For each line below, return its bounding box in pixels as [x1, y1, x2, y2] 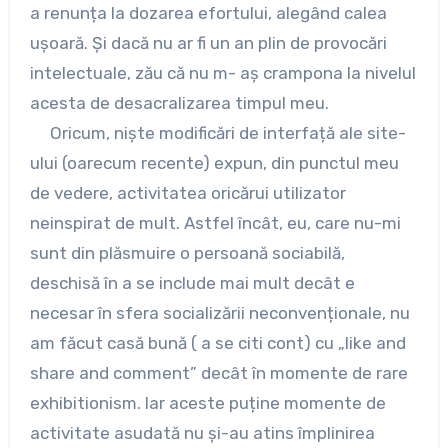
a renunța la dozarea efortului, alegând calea [29, 3, 387, 24]
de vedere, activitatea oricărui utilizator [29, 183, 346, 204]
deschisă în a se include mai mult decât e [29, 273, 355, 294]
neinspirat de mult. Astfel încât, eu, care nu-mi [29, 213, 401, 234]
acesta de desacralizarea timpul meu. [29, 93, 329, 114]
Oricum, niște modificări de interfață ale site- [29, 123, 406, 144]
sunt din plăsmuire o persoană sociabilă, [29, 243, 345, 264]
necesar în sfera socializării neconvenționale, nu [29, 303, 410, 324]
